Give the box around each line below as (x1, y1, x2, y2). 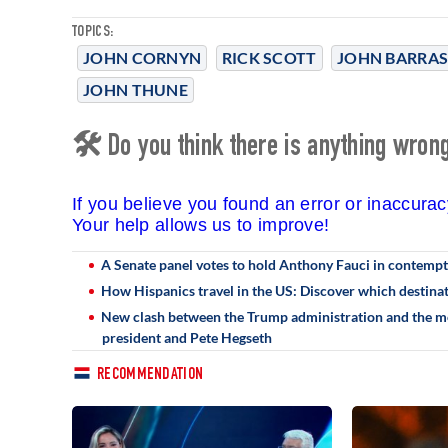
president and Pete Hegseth (102, 328, 272, 346)
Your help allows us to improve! (72, 214, 330, 235)
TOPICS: (72, 24, 114, 41)
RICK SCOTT (221, 47, 317, 67)
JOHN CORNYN (83, 47, 202, 67)
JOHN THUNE (83, 79, 188, 99)
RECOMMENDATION (97, 366, 204, 384)
